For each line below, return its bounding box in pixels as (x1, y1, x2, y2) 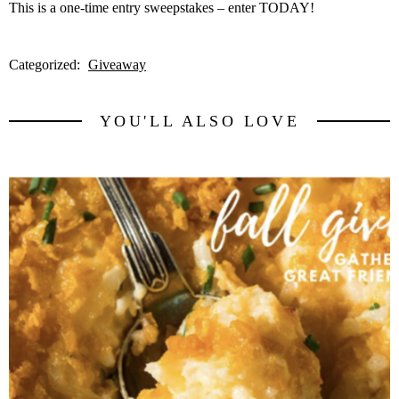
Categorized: (9, 56, 84, 72)
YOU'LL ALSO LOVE (99, 111, 300, 130)
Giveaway (88, 56, 146, 72)
